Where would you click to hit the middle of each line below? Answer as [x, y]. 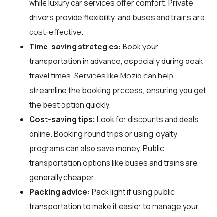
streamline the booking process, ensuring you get [118, 90]
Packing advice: [60, 192]
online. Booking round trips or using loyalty [103, 134]
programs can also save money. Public [97, 148]
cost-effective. [56, 32]
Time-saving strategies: [75, 47]
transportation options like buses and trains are [113, 163]
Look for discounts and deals [147, 119]
